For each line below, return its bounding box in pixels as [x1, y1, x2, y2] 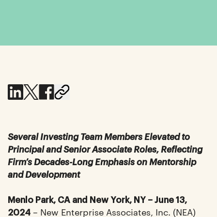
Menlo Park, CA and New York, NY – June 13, [8, 193, 187, 205]
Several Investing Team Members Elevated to [8, 130, 190, 142]
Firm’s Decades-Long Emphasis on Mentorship [8, 155, 196, 167]
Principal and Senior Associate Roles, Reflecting [8, 143, 202, 155]
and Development [8, 168, 80, 180]
